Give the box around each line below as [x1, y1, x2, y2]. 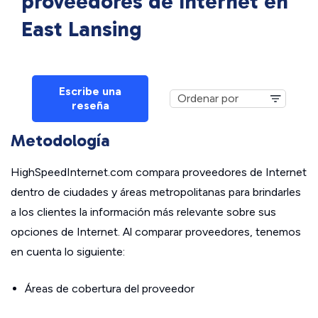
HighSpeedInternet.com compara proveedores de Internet [11, 165, 307, 179]
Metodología [11, 130, 110, 150]
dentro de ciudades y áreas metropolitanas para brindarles [11, 185, 301, 199]
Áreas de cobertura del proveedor [25, 282, 194, 295]
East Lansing [21, 16, 142, 42]
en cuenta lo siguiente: [11, 245, 125, 258]
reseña [71, 99, 109, 112]
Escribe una [59, 84, 121, 98]
